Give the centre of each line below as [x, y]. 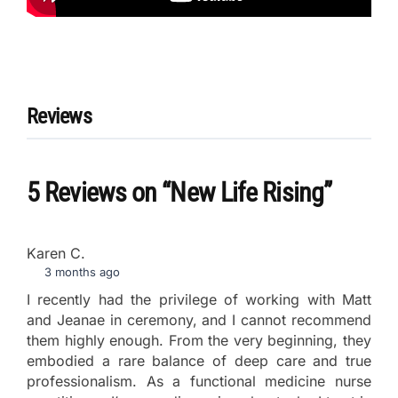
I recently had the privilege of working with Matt [199, 300]
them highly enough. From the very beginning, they [199, 341]
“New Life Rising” [247, 193]
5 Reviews [79, 193]
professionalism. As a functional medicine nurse [199, 382]
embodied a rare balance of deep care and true [199, 361]
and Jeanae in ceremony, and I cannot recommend [199, 320]
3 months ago [81, 272]
